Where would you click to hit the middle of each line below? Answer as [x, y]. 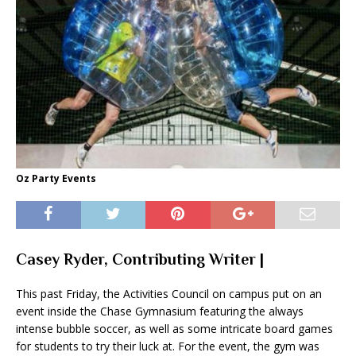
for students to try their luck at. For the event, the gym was [168, 346]
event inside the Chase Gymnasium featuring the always [160, 311]
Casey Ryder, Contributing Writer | [140, 259]
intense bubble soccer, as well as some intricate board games [174, 329]
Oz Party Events [56, 179]
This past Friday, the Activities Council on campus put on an [169, 294]
